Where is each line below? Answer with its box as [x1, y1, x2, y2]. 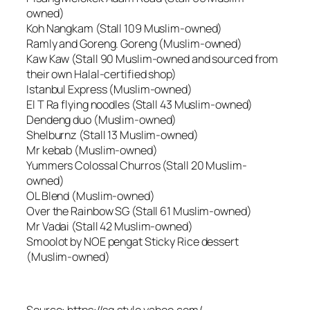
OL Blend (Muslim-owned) [26, 188, 155, 204]
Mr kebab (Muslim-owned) [26, 143, 158, 158]
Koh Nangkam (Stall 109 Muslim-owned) [26, 21, 223, 37]
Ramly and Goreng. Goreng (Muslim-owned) [26, 36, 243, 52]
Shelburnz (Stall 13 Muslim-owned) [26, 127, 199, 143]
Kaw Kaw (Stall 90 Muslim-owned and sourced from [26, 51, 279, 67]
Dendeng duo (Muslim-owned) [26, 112, 177, 128]
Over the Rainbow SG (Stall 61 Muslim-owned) [26, 203, 252, 219]
